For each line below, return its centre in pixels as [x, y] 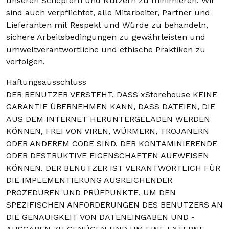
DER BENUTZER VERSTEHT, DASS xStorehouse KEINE [112, 94]
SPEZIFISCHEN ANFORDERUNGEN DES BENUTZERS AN [114, 205]
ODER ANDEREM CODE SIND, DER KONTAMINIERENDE [112, 143]
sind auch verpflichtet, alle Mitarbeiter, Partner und [108, 13]
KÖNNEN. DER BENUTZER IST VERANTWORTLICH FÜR [113, 168]
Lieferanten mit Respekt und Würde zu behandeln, [107, 25]
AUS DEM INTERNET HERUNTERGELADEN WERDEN [108, 119]
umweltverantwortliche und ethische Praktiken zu [106, 49]
